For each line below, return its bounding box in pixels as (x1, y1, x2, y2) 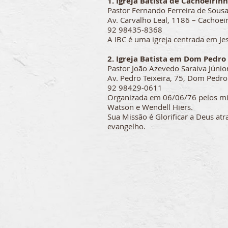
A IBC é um (107, 34, 146, 44)
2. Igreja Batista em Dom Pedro (107, 53, 226, 64)
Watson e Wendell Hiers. (107, 102, 193, 112)
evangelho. (107, 121, 146, 131)
